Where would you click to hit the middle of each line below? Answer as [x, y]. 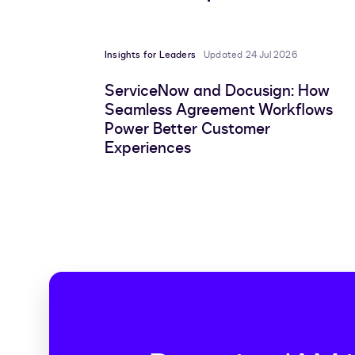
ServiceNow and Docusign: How [217, 91]
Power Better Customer [187, 129]
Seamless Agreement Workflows [219, 110]
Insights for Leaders [150, 55]
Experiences [148, 148]
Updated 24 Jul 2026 [250, 55]
